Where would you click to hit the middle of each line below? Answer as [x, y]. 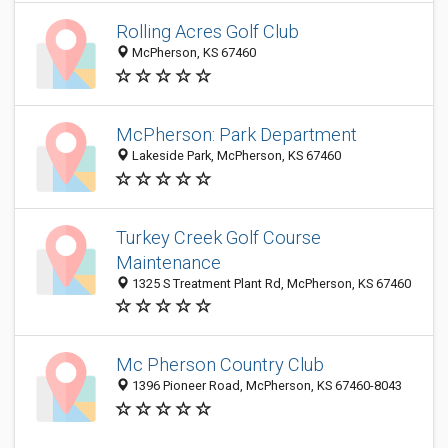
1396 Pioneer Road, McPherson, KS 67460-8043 [265, 386]
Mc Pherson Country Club [220, 365]
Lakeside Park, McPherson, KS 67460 [235, 156]
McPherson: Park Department [236, 135]
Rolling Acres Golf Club [207, 32]
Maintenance [168, 262]
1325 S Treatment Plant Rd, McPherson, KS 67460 [270, 283]
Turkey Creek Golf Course [218, 237]
